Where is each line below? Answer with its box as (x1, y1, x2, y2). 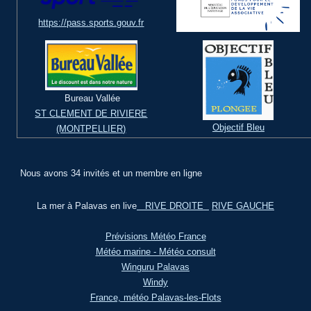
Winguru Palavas (121, 262, 190, 273)
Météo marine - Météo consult (95, 246, 216, 258)
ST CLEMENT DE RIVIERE (35, 108, 148, 119)
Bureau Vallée (62, 93, 121, 104)
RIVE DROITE (137, 201, 209, 212)
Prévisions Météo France (105, 231, 206, 242)
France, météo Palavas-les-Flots (90, 292, 221, 303)
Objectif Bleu (212, 121, 264, 133)
